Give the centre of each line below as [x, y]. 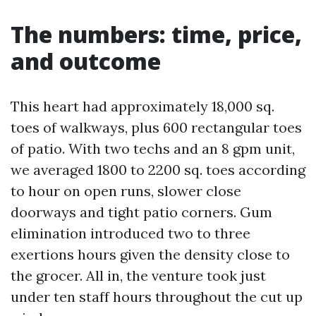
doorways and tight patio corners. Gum [141, 212]
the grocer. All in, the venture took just [138, 275]
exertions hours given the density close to [150, 254]
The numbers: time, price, [156, 34]
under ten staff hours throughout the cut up [157, 297]
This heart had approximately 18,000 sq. [142, 106]
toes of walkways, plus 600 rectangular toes [156, 127]
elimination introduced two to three [130, 233]
